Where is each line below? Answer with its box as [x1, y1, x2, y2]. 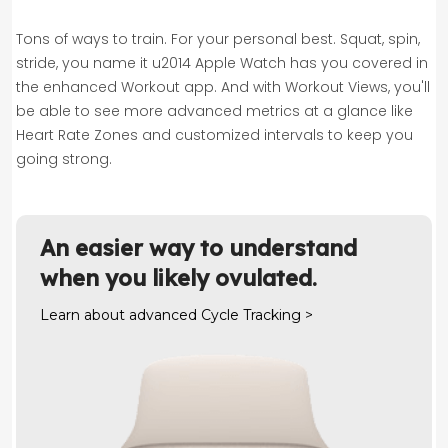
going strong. [16, 148, 112, 169]
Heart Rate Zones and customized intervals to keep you [16, 124, 413, 145]
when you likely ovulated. [40, 263, 317, 292]
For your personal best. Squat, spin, [171, 28, 420, 49]
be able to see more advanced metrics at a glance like [16, 100, 413, 121]
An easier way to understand [40, 233, 357, 262]
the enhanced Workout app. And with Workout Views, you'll [16, 76, 430, 97]
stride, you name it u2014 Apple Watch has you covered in [16, 52, 428, 73]
